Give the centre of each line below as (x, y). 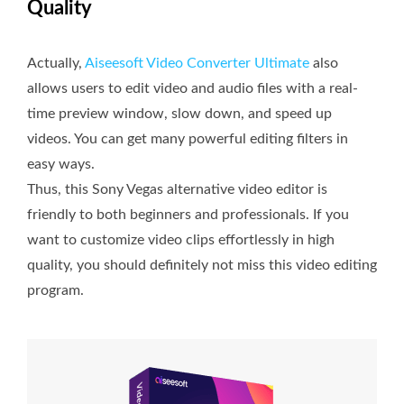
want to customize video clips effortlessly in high (181, 240)
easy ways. (61, 165)
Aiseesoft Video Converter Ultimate (197, 64)
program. (55, 291)
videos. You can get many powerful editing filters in (188, 139)
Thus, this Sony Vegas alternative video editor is (177, 190)
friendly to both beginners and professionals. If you (188, 215)
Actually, (56, 64)
